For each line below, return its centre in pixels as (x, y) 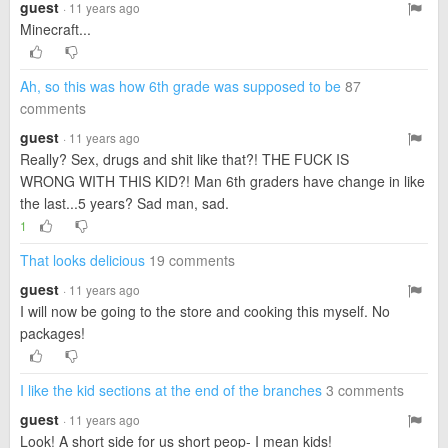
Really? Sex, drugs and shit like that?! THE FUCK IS (184, 159)
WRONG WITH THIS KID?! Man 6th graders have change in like (222, 181)
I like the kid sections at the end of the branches (171, 390)
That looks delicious (82, 260)
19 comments (192, 260)
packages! (52, 333)
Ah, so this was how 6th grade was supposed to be (180, 86)
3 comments (365, 390)
